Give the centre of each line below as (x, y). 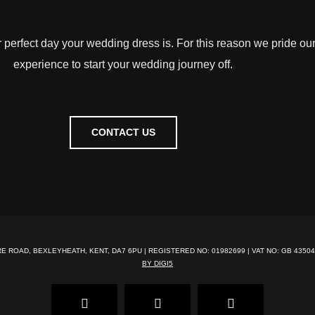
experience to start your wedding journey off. (123, 64)
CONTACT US (123, 132)
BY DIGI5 (157, 263)
